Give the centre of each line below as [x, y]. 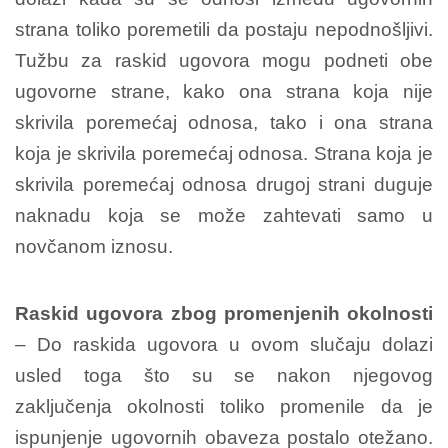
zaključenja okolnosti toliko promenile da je [224, 406]
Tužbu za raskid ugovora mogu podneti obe [224, 60]
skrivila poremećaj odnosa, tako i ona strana [224, 122]
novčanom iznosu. [94, 246]
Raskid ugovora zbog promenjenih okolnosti [224, 313]
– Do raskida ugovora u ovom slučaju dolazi [224, 344]
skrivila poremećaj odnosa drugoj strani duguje [224, 184]
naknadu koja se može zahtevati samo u [224, 215]
